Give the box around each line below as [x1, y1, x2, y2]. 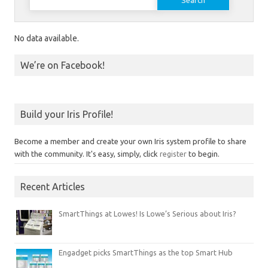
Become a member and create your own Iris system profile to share [14, 137, 246, 145]
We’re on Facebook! [20, 60, 105, 71]
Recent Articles [20, 181, 85, 192]
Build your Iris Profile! [20, 109, 113, 120]
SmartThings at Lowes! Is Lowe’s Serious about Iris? [59, 209, 236, 218]
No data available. [14, 33, 79, 43]
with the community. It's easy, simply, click [14, 150, 160, 158]
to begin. [187, 150, 220, 158]
